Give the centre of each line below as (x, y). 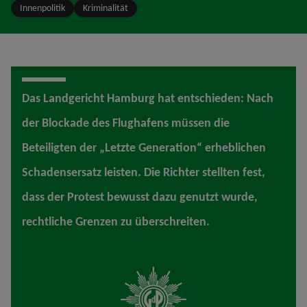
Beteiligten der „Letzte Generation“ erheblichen (144, 148)
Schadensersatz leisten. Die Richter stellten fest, (144, 172)
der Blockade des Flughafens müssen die (126, 123)
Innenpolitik (42, 8)
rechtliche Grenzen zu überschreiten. (116, 222)
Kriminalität (106, 8)
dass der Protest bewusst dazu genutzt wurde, (140, 197)
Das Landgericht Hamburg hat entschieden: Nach (148, 98)
